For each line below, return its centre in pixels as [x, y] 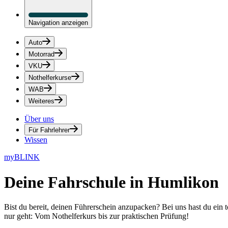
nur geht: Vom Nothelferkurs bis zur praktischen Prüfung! [96, 216]
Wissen [36, 140]
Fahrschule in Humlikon [133, 182]
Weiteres [41, 101]
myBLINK [22, 157]
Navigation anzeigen [58, 23]
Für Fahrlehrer [49, 130]
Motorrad [41, 54]
